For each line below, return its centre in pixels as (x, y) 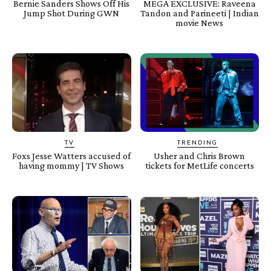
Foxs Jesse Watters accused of (72, 155)
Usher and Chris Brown (200, 155)
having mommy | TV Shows (72, 165)
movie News (200, 23)
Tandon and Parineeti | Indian (199, 13)
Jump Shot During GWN (72, 13)
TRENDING (198, 142)
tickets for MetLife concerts (199, 165)
